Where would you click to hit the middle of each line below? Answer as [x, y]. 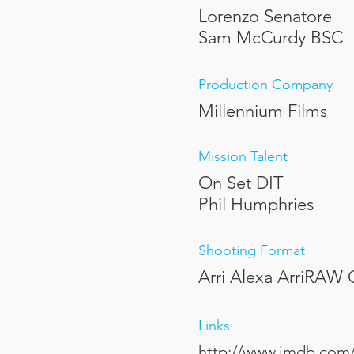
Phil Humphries [256, 204]
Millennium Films [263, 111]
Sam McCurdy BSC [271, 38]
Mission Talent [243, 156]
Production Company [265, 85]
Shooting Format [252, 250]
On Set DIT [241, 183]
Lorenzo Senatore [265, 16]
